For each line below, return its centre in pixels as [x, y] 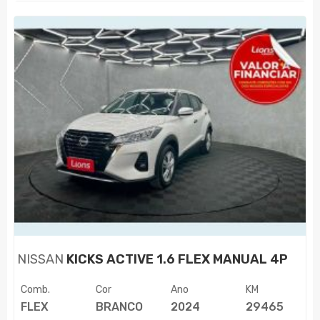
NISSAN [41, 260]
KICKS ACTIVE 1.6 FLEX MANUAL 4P [176, 260]
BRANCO [119, 307]
